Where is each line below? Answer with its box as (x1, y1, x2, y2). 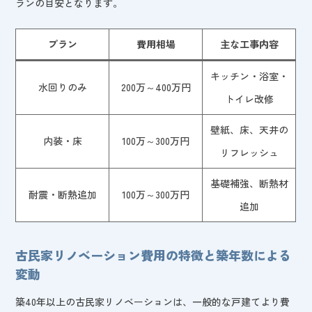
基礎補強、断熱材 (210, 175, 288, 190)
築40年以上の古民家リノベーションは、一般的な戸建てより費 (15, 294, 290, 309)
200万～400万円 (120, 79, 191, 94)
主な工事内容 (219, 36, 279, 51)
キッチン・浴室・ (210, 68, 288, 83)
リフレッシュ (219, 145, 279, 159)
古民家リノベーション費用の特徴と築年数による (15, 245, 292, 264)
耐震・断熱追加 (28, 187, 97, 201)
